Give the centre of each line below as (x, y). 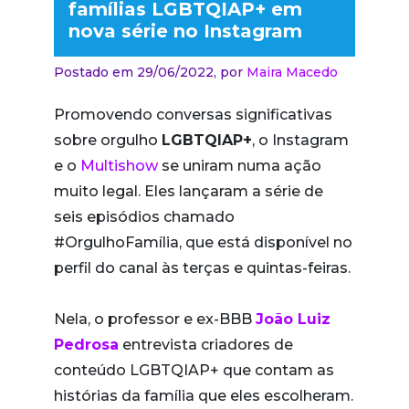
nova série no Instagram (185, 31)
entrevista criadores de (206, 344)
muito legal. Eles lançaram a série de (189, 191)
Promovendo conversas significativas (193, 114)
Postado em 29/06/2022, (137, 72)
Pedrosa (86, 344)
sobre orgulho (108, 140)
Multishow (121, 165)
